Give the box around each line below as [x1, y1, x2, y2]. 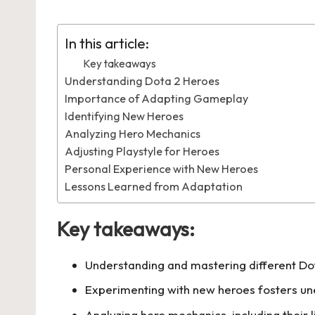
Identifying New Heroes [65, 108, 184, 123]
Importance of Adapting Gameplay [65, 91, 248, 105]
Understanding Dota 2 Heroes [65, 73, 219, 88]
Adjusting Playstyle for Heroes [65, 143, 219, 158]
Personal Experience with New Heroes [65, 161, 258, 176]
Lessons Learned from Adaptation [65, 179, 243, 193]
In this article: [65, 34, 149, 53]
